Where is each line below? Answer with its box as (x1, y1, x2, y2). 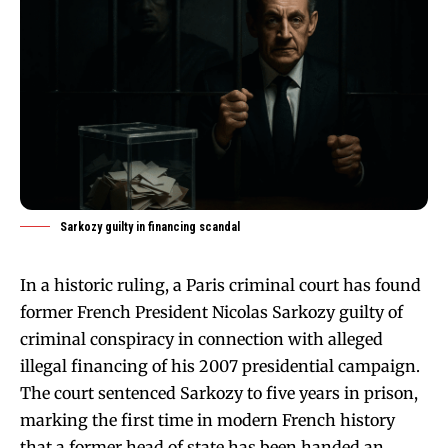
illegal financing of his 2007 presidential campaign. (20, 355, 420, 376)
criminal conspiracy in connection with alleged (20, 328, 383, 349)
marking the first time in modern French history (20, 409, 395, 430)
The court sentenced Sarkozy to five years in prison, (20, 382, 418, 403)
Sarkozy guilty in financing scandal (60, 219, 240, 234)
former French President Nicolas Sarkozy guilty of (20, 301, 403, 322)
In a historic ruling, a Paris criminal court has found (20, 274, 421, 295)
